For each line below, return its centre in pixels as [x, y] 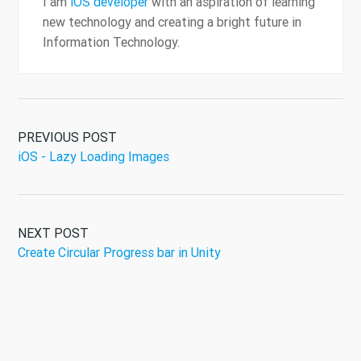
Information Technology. [111, 42]
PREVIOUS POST [67, 137]
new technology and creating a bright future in [172, 22]
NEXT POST [53, 233]
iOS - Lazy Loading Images [93, 157]
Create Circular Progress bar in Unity [119, 253]
